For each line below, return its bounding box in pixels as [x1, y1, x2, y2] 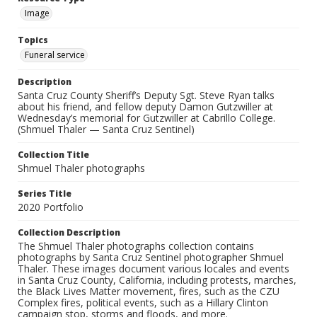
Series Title [18, 188, 71, 200]
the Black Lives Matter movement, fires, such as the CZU [18, 284, 279, 299]
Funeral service [25, 49, 85, 62]
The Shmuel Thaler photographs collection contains [18, 239, 254, 253]
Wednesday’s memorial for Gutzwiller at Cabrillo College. [18, 111, 275, 125]
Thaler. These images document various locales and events [18, 262, 289, 276]
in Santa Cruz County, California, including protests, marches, [18, 273, 296, 287]
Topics [18, 34, 48, 47]
